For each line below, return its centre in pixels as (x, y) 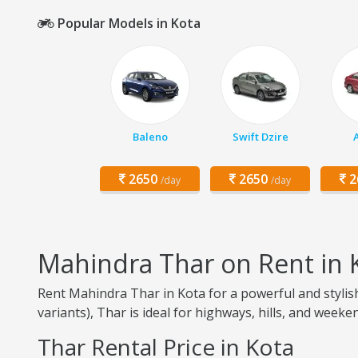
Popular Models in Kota (127, 23)
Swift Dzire (260, 137)
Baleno (150, 137)
